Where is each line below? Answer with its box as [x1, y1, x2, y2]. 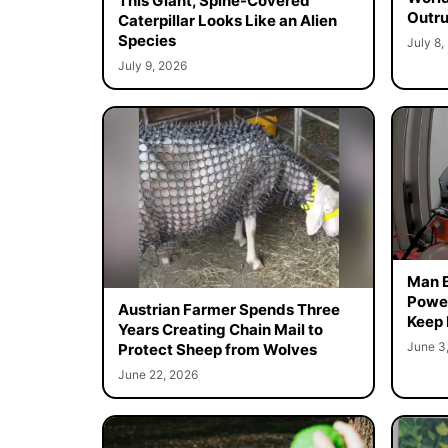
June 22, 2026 [117, 366, 198, 382]
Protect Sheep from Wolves [117, 339, 317, 359]
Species [117, 30, 176, 50]
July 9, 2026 [117, 57, 187, 73]
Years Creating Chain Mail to [117, 319, 323, 339]
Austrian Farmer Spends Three [117, 299, 340, 319]
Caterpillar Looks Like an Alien [117, 10, 337, 30]
